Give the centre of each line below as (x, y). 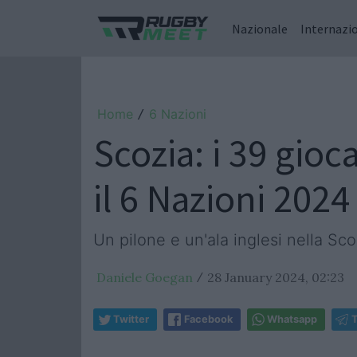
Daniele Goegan (145, 277)
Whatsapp (292, 319)
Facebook (208, 319)
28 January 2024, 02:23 (276, 277)
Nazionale (260, 28)
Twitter (131, 319)
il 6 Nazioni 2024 (222, 198)
